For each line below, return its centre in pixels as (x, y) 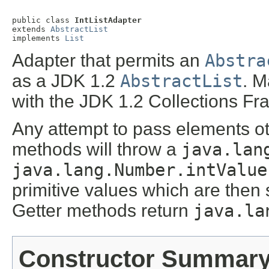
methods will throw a (97, 150)
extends (31, 29)
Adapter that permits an (108, 61)
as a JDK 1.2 (66, 81)
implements (38, 38)
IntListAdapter (108, 20)
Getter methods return (103, 211)
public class (43, 20)
